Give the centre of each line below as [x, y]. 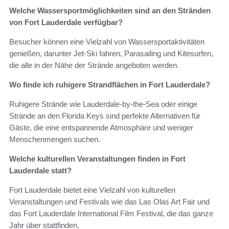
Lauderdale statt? [40, 171]
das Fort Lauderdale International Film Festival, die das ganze [111, 214]
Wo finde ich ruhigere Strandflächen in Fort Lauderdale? [110, 85]
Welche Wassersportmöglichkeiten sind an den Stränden [110, 11]
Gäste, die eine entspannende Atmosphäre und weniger [101, 128]
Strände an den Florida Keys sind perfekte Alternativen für [105, 116]
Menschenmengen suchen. [55, 140]
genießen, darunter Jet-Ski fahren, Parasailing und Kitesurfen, [111, 54]
